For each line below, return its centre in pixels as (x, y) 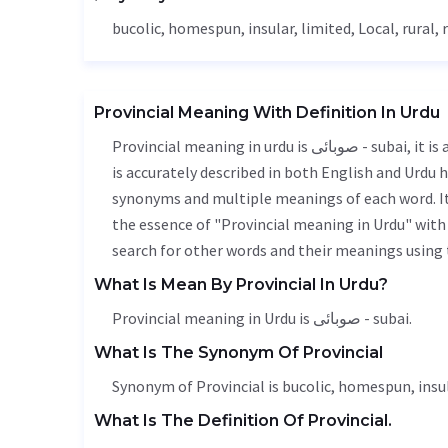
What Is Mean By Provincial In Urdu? (241, 284)
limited (326, 28)
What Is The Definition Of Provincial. (243, 420)
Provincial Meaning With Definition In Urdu (267, 112)
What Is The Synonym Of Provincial (238, 352)
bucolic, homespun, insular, (206, 28)
